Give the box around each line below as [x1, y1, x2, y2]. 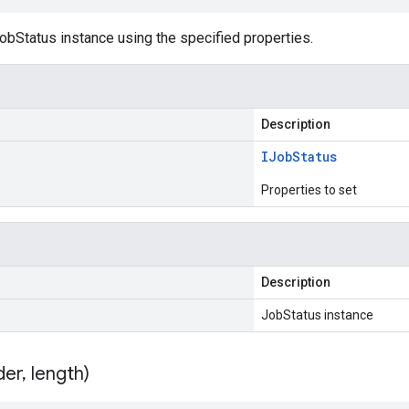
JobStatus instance [261, 308, 373, 322]
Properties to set [261, 183, 357, 197]
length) [26, 362, 89, 385]
